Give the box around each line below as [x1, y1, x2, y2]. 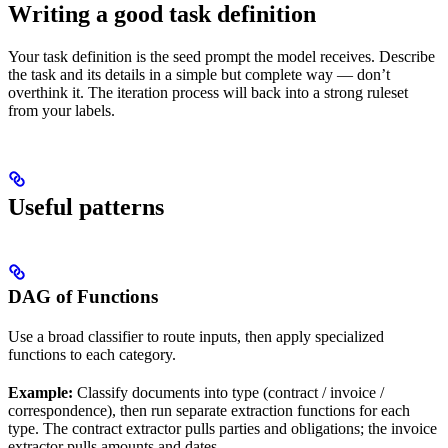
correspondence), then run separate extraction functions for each [8, 401, 410, 419]
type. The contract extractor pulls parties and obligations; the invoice [8, 419, 437, 437]
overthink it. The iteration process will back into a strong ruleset [8, 83, 408, 101]
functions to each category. [8, 345, 176, 363]
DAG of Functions [8, 285, 158, 307]
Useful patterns [8, 193, 164, 220]
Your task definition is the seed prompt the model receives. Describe [8, 47, 435, 65]
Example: [8, 383, 73, 401]
